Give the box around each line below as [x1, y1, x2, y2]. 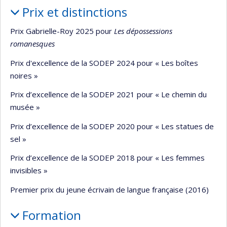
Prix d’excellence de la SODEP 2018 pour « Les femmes [10, 153, 205, 163]
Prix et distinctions [22, 3, 127, 20]
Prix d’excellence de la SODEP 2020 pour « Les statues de [10, 121, 214, 131]
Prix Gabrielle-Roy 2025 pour [10, 26, 114, 36]
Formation [22, 206, 81, 223]
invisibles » [10, 165, 48, 175]
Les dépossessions [114, 26, 172, 36]
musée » [10, 102, 40, 112]
